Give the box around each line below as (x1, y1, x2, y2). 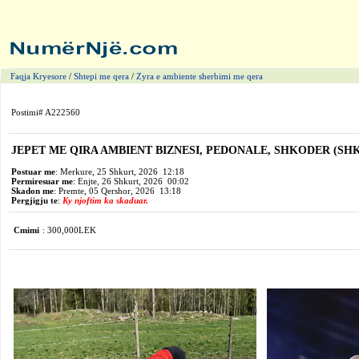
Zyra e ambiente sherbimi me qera (136, 71, 263, 81)
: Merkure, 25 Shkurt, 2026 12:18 (55, 167, 184, 176)
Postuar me (11, 167, 55, 176)
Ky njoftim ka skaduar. (63, 196, 148, 205)
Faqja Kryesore (10, 71, 67, 81)
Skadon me (11, 186, 54, 196)
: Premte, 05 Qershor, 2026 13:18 (54, 186, 181, 196)
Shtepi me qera (74, 71, 129, 81)
